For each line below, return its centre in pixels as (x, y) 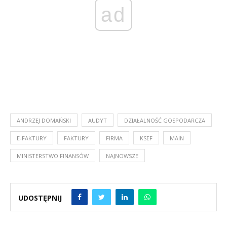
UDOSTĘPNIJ (40, 198)
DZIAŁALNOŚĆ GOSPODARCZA (165, 120)
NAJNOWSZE (122, 156)
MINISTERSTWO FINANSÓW (53, 156)
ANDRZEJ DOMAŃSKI (44, 120)
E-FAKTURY (32, 138)
